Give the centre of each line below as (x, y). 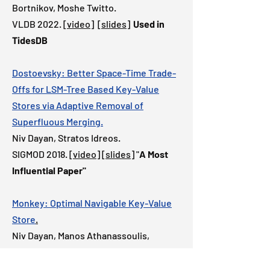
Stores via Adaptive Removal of (78, 105)
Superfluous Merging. (58, 121)
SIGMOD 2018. (41, 154)
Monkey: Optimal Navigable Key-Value (92, 203)
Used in (149, 24)
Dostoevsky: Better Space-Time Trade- (94, 73)
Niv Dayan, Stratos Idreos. (66, 138)
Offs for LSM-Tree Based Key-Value (86, 89)
